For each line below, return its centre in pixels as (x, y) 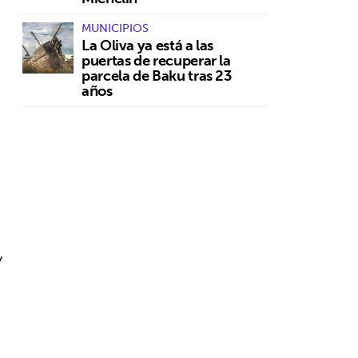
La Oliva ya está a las (148, 45)
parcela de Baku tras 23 (157, 75)
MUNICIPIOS (115, 28)
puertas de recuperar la (156, 60)
